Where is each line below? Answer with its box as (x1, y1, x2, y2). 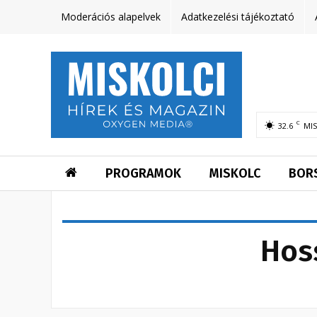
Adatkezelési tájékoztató (181, 10, 294, 23)
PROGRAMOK (105, 166, 181, 182)
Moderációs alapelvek (61, 10, 161, 23)
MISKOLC (209, 166, 260, 182)
